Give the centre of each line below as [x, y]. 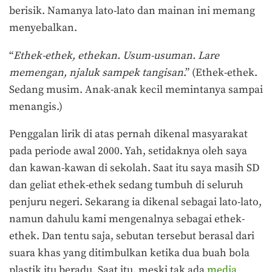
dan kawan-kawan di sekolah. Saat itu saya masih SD [134, 168]
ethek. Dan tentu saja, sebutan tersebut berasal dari [132, 236]
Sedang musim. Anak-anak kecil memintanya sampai [136, 90]
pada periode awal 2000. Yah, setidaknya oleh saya [128, 151]
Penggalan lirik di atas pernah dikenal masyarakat [128, 134]
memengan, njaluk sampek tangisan [96, 73]
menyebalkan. [43, 28]
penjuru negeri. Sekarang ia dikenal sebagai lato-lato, [135, 202]
